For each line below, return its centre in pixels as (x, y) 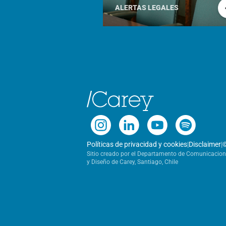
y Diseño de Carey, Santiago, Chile (132, 162)
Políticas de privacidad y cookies (137, 144)
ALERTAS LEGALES (147, 8)
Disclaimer (205, 144)
